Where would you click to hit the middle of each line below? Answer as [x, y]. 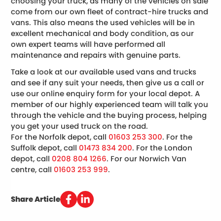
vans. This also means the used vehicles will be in [103, 23]
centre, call [33, 170]
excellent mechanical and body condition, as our [103, 34]
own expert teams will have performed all [88, 44]
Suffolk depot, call [45, 148]
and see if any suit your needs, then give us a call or [108, 83]
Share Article [36, 199]
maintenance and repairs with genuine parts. [96, 55]
